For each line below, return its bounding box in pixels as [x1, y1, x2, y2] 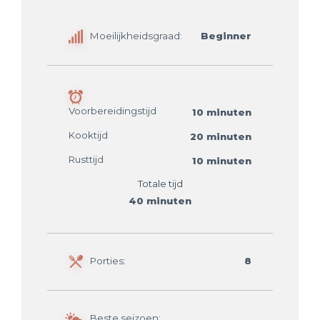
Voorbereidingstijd [68, 104, 156, 116]
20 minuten [190, 131, 252, 143]
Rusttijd [68, 153, 104, 165]
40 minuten [129, 194, 191, 206]
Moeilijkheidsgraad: [89, 30, 182, 42]
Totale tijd [137, 177, 183, 189]
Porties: [89, 255, 126, 267]
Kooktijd [68, 129, 108, 141]
